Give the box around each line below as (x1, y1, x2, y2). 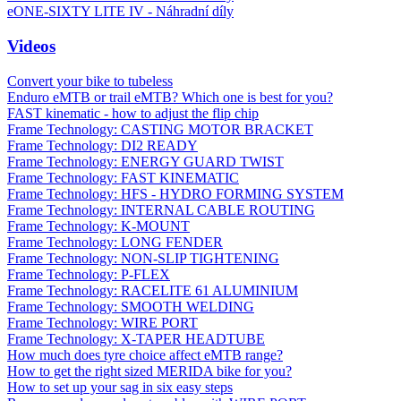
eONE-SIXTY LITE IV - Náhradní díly (7, 4, 234, 20)
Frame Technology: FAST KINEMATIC (7, 169, 239, 185)
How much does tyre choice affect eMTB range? (7, 346, 283, 363)
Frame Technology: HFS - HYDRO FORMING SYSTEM (7, 185, 344, 201)
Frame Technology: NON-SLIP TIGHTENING (7, 250, 279, 266)
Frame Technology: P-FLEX (7, 266, 170, 282)
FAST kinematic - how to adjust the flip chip (7, 105, 259, 121)
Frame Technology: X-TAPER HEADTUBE (7, 330, 265, 346)
